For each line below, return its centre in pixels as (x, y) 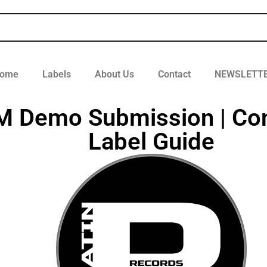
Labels (56, 74)
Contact (174, 74)
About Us (114, 74)
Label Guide (152, 142)
